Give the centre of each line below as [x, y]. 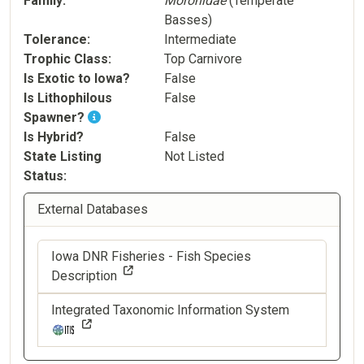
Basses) [188, 19]
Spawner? [56, 117]
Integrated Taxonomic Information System [170, 310]
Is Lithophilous [68, 97]
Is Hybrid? [54, 136]
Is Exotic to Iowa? [77, 78]
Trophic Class [66, 58]
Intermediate [200, 39]
